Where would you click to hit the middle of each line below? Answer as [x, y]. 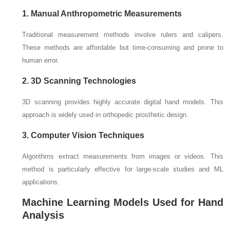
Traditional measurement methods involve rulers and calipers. [123, 35]
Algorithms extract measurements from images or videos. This [123, 157]
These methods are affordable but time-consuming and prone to [123, 48]
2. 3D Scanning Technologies [79, 81]
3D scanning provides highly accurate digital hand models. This [123, 102]
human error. [41, 61]
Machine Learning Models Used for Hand [123, 203]
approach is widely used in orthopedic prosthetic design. [106, 115]
